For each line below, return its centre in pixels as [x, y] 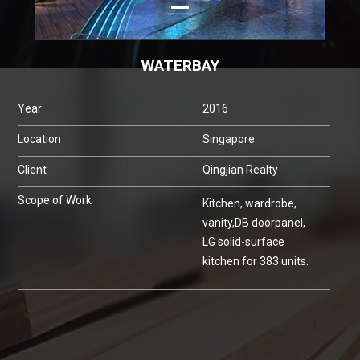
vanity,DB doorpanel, [254, 223]
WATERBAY [180, 66]
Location [40, 139]
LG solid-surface [244, 242]
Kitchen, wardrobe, [250, 204]
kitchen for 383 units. [256, 262]
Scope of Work [55, 200]
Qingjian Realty [241, 170]
